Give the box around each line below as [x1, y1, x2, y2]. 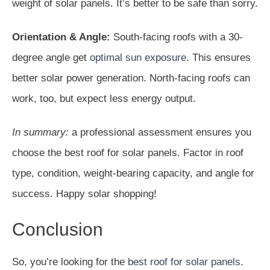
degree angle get [12, 51, 90, 63]
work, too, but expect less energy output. [12, 92, 196, 104]
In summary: [12, 126, 69, 138]
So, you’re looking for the [12, 256, 128, 268]
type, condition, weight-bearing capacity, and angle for [12, 167, 254, 179]
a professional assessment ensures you [69, 126, 251, 138]
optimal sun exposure [90, 51, 186, 63]
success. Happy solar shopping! [12, 187, 157, 199]
